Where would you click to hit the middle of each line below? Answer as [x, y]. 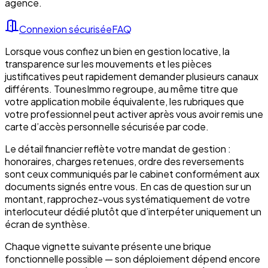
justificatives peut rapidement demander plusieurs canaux [132, 76]
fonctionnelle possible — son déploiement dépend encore [133, 258]
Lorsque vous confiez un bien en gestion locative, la [117, 51]
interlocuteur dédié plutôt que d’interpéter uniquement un [133, 211]
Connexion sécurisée [66, 29]
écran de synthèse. [48, 224]
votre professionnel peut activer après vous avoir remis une [134, 114]
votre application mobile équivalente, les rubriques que [124, 101]
